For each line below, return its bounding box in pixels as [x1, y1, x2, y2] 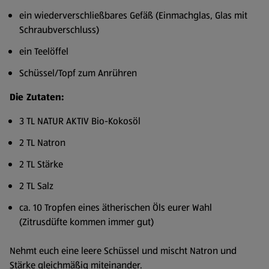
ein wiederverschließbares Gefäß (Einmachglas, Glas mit [19, 8, 247, 22]
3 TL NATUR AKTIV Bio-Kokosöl [19, 113, 141, 128]
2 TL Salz [19, 178, 53, 193]
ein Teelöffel [19, 44, 68, 58]
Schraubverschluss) [19, 22, 99, 37]
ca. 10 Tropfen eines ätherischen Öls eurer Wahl [19, 200, 212, 214]
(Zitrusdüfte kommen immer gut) [19, 214, 154, 229]
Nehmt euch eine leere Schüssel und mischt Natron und [10, 243, 237, 258]
